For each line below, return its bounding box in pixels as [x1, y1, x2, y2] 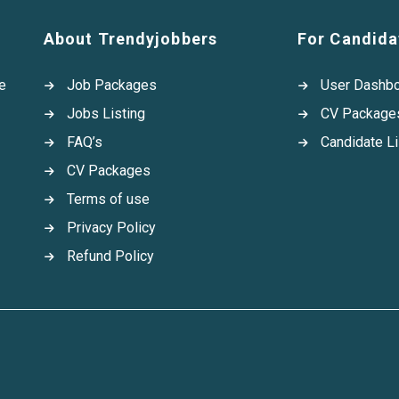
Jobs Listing [67, 105, 145, 122]
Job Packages [67, 77, 157, 94]
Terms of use [67, 191, 150, 208]
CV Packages [67, 162, 151, 179]
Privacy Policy [67, 219, 156, 236]
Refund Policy [67, 248, 154, 265]
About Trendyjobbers [44, 29, 217, 48]
